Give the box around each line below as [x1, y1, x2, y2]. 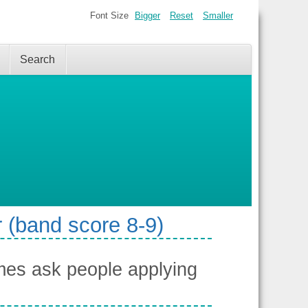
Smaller [203, 10, 233, 21]
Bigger [135, 10, 160, 21]
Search [20, 54, 55, 65]
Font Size [90, 10, 129, 21]
